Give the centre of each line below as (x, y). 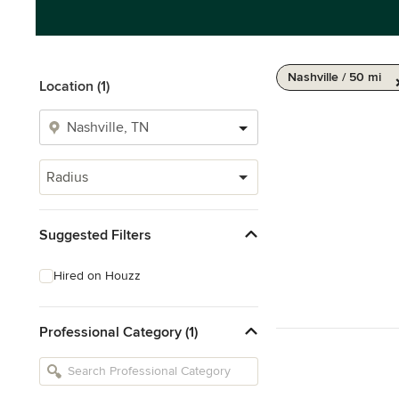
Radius (67, 177)
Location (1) (74, 86)
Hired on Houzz (97, 276)
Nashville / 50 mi (334, 77)
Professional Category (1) (118, 332)
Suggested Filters (95, 235)
